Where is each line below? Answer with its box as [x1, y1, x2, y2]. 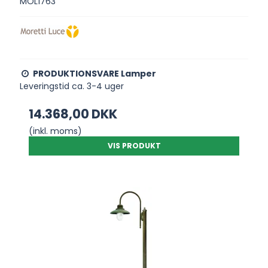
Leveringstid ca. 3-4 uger [20, 80, 124, 93]
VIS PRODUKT [107, 141, 161, 151]
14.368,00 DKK [29, 105, 118, 123]
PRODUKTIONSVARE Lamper [33, 68, 157, 80]
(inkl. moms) [29, 125, 83, 138]
